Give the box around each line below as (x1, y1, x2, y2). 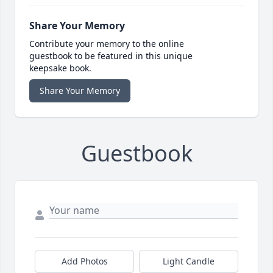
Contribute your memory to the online (29, 38, 184, 50)
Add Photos (61, 255, 108, 268)
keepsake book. (29, 62, 91, 74)
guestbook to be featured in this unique (29, 50, 193, 62)
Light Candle (163, 255, 214, 268)
